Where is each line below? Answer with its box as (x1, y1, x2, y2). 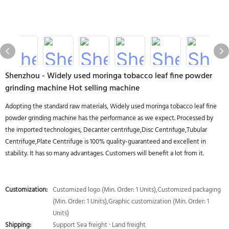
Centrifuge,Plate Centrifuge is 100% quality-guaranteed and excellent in (5, 136, 206, 147)
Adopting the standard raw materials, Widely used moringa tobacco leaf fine (5, 101, 217, 112)
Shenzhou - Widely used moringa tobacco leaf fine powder (5, 70, 212, 83)
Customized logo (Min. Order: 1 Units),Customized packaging (53, 185, 221, 195)
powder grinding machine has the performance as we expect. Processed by (5, 113, 213, 124)
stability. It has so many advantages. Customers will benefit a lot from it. (5, 148, 204, 159)
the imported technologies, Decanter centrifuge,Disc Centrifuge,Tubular (5, 125, 207, 135)
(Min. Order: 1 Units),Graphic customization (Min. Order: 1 (53, 196, 209, 207)
